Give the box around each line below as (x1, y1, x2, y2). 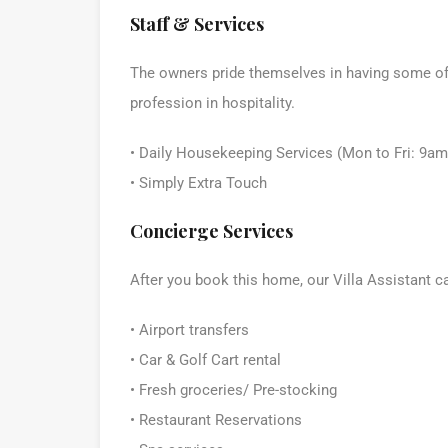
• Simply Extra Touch (130, 173, 267, 192)
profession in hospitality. (130, 93, 295, 112)
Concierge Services (130, 218, 293, 243)
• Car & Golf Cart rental (130, 350, 281, 369)
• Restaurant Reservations (130, 410, 302, 429)
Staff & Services (130, 11, 264, 36)
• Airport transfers (130, 320, 249, 339)
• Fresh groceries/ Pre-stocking (130, 380, 337, 399)
